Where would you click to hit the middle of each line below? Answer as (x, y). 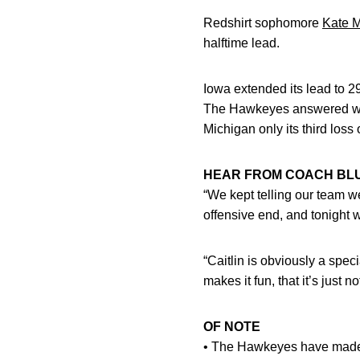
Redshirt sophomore (263, 23)
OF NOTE (232, 327)
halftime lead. (241, 43)
